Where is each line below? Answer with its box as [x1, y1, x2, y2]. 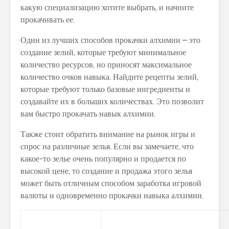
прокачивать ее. [20, 14, 75, 25]
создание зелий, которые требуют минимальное [20, 47, 186, 57]
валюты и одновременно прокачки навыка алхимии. [20, 190, 203, 200]
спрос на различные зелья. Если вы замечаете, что [20, 141, 194, 151]
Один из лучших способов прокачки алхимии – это [20, 35, 200, 45]
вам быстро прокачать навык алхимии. [20, 108, 155, 119]
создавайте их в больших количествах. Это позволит [20, 96, 204, 106]
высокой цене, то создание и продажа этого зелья [20, 166, 192, 176]
